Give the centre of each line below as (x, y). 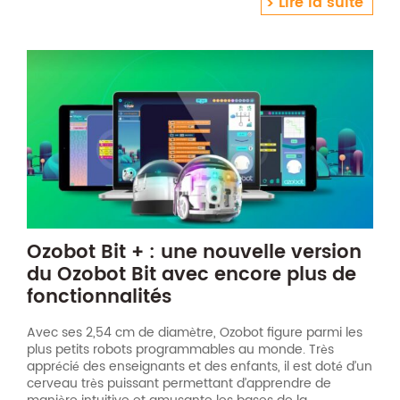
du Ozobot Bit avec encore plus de (192, 275)
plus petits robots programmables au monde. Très (180, 350)
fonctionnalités (99, 297)
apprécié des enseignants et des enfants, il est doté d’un (200, 367)
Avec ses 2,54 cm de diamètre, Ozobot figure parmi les (195, 333)
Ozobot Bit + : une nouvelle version (194, 252)
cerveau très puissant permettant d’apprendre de (179, 384)
